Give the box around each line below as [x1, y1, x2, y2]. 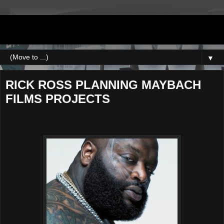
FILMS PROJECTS [5, 92, 110, 105]
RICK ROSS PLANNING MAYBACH [5, 78, 201, 91]
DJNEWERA [5, 20, 104, 39]
